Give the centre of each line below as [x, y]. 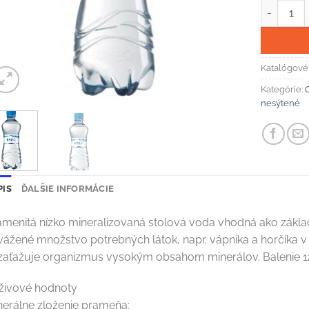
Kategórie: [283, 89]
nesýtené [281, 103]
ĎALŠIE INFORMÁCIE [68, 188]
